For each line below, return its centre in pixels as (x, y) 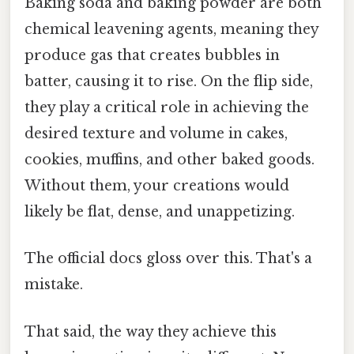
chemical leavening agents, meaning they (171, 30)
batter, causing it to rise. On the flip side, (169, 82)
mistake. (54, 285)
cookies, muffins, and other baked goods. (169, 160)
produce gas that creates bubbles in (152, 56)
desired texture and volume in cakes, (156, 134)
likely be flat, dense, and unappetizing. (160, 212)
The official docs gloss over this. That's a (168, 259)
